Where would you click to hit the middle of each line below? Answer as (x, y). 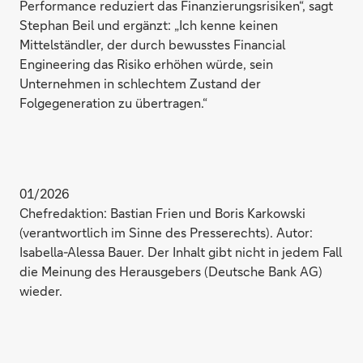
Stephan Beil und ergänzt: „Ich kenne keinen (149, 24)
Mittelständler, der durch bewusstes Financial (152, 44)
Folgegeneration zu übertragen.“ (113, 102)
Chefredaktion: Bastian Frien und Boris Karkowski (162, 212)
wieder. (41, 290)
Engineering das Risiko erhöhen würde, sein (146, 63)
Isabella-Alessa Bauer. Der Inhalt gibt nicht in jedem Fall (181, 251)
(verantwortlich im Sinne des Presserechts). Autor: (166, 232)
